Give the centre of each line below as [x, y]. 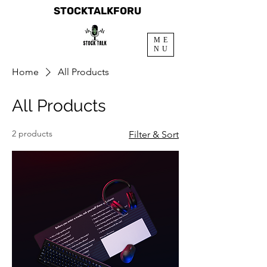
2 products [32, 133]
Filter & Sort [154, 134]
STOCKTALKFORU [97, 11]
